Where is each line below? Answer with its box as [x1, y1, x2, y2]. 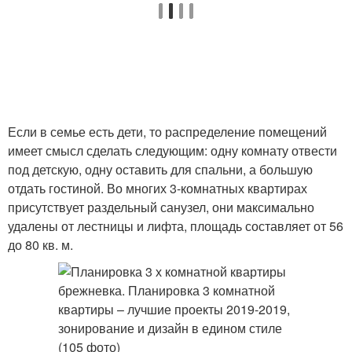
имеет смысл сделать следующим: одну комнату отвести [8, 141, 337, 159]
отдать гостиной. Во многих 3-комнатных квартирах [8, 179, 307, 197]
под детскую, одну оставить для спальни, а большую [8, 160, 313, 178]
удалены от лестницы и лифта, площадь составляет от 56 [8, 217, 343, 235]
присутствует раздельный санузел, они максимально [8, 198, 314, 216]
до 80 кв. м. [8, 236, 73, 254]
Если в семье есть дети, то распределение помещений [8, 123, 327, 141]
